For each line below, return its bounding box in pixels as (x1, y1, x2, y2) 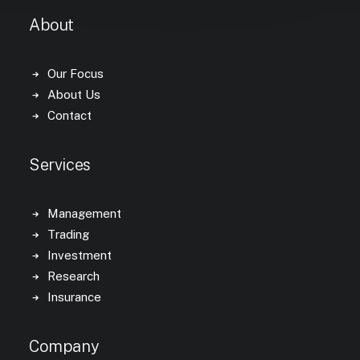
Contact (47, 108, 92, 122)
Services (29, 155, 91, 174)
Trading (47, 227, 89, 241)
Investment (47, 248, 112, 262)
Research (47, 269, 100, 283)
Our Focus (47, 67, 104, 80)
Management (47, 207, 121, 220)
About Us (47, 88, 100, 101)
